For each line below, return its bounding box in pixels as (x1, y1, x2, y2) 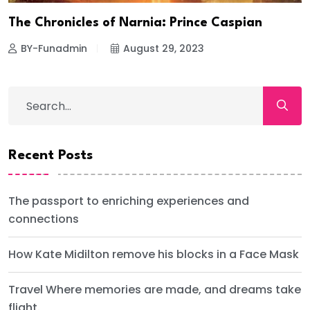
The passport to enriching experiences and (8, 193, 249, 210)
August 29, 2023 (123, 42, 204, 56)
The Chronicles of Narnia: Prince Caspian (8, 17, 262, 30)
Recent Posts (8, 149, 93, 163)
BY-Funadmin (21, 42, 87, 56)
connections (8, 211, 79, 228)
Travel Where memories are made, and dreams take (8, 282, 301, 298)
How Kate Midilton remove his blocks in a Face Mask (8, 246, 299, 263)
